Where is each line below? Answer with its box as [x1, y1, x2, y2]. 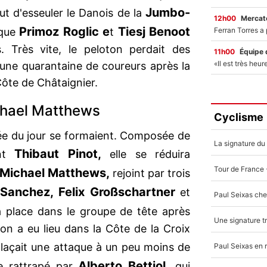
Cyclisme [214, 110, 263, 123]
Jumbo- [145, 5, 190, 20]
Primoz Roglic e [19, 24, 110, 39]
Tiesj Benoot [117, 24, 191, 39]
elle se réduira [101, 148, 191, 161]
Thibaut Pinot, [5, 147, 101, 162]
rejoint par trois [110, 167, 190, 180]
